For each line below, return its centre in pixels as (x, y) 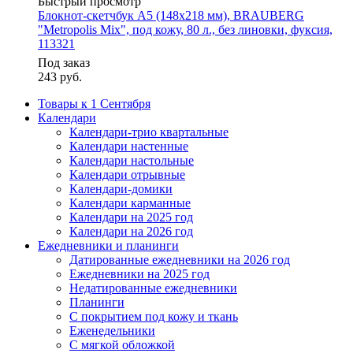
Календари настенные (129, 147)
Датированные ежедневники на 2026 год (180, 260)
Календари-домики (121, 189)
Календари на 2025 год (131, 217)
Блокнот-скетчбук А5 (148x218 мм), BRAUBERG (171, 16)
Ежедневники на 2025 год (139, 274)
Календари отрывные (127, 175)
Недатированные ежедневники (153, 288)
